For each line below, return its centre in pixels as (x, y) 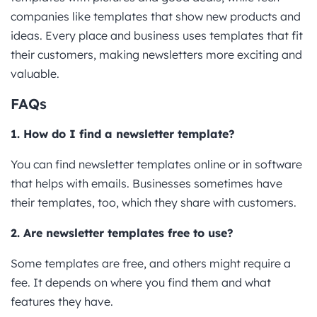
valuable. (35, 73)
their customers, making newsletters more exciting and (156, 54)
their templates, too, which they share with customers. (154, 202)
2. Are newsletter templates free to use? (122, 232)
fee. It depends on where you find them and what (141, 282)
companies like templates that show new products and (156, 16)
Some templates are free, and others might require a (151, 263)
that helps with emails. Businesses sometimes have (146, 183)
